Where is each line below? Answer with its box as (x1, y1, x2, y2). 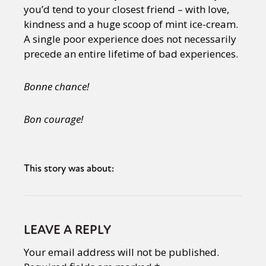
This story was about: (24, 161, 114, 175)
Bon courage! (24, 112, 83, 126)
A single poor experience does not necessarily (24, 31, 236, 46)
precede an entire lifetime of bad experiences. (24, 46, 238, 61)
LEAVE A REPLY (24, 221, 111, 238)
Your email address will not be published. (24, 245, 219, 259)
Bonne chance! (24, 79, 89, 93)
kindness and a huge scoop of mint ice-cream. (24, 17, 238, 31)
